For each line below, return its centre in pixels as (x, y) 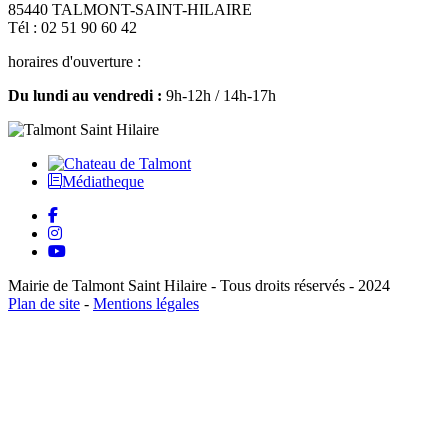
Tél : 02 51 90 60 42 (72, 28)
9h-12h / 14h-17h (219, 96)
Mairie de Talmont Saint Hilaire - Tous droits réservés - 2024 (199, 286)
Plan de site (44, 304)
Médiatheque (103, 182)
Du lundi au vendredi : (85, 96)
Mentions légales (146, 304)
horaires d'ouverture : (74, 62)
